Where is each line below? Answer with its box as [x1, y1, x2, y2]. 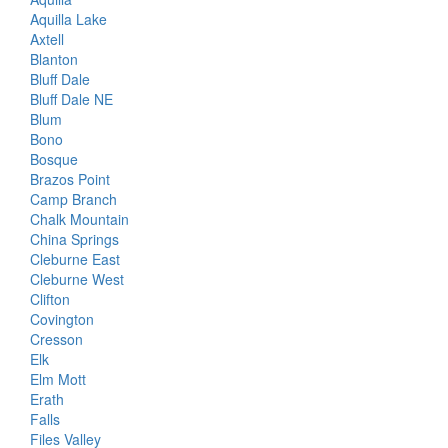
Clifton [30, 289, 70, 309]
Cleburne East [30, 249, 120, 269]
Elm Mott [30, 369, 86, 389]
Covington [30, 309, 94, 329]
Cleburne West [30, 269, 124, 289]
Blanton [30, 49, 78, 69]
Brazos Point [30, 169, 110, 189]
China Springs [30, 229, 119, 249]
